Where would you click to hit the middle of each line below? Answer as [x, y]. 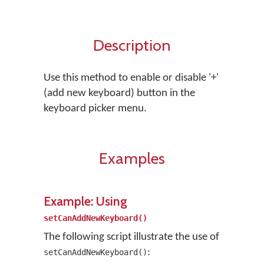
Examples [132, 158]
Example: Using [85, 201]
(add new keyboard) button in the [119, 93]
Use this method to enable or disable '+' [131, 78]
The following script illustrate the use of [131, 237]
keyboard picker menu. [95, 109]
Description [132, 45]
